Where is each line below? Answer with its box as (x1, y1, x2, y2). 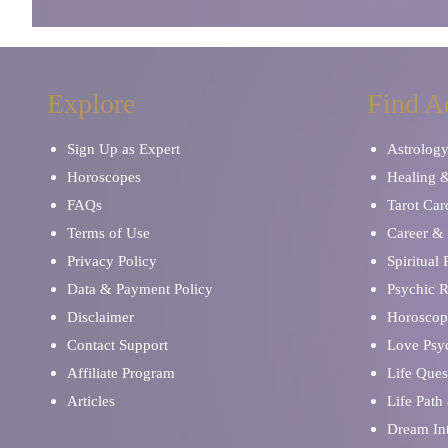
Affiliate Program (67, 364, 175, 381)
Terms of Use (67, 224, 150, 241)
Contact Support (67, 336, 168, 353)
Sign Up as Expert (67, 140, 180, 157)
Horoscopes (67, 168, 141, 185)
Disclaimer (67, 308, 134, 325)
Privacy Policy (67, 252, 157, 269)
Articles (67, 392, 115, 409)
